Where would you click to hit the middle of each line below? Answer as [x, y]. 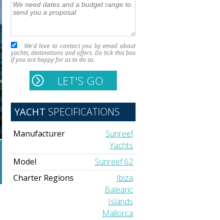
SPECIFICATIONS [83, 112]
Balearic [119, 190]
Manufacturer [39, 134]
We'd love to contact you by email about [76, 46]
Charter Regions [44, 178]
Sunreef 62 [114, 162]
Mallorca [117, 213]
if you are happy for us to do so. [53, 60]
